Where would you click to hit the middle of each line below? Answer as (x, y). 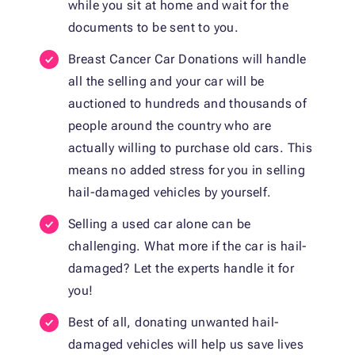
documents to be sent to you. (154, 28)
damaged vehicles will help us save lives (186, 345)
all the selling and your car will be (166, 82)
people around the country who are (170, 126)
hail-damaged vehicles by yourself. (170, 193)
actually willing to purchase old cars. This (191, 148)
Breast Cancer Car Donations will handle (187, 59)
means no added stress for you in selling (187, 170)
